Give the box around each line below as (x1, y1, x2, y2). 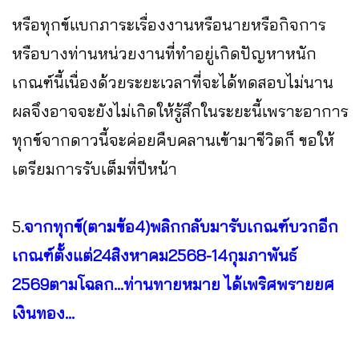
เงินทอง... (12, 303, 75, 324)
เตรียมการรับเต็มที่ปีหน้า (12, 159, 177, 179)
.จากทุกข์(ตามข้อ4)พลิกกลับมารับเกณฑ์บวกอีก (21, 216, 338, 237)
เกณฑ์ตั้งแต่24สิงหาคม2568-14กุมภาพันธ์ (12, 245, 296, 266)
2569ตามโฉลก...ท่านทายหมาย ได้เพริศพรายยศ (12, 274, 334, 295)
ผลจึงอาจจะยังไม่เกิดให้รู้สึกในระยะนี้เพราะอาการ (12, 101, 349, 122)
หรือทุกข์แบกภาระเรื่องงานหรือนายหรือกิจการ (12, 14, 326, 35)
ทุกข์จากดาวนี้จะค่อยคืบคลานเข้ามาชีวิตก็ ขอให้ (12, 130, 334, 151)
